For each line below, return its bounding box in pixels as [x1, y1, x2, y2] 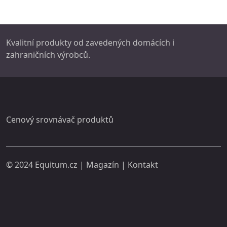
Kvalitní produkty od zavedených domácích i [6, 37, 174, 48]
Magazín [86, 159, 119, 170]
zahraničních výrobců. [6, 49, 90, 60]
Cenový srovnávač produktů [6, 114, 113, 125]
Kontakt [128, 159, 158, 170]
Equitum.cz [35, 159, 78, 170]
